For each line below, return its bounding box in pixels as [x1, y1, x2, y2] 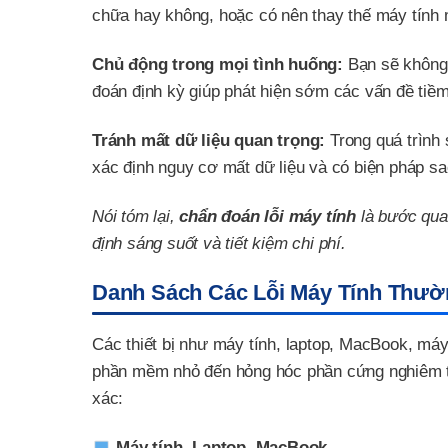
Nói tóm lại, [92, 207, 180, 227]
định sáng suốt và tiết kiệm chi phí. [92, 234, 346, 254]
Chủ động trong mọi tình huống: [92, 54, 343, 74]
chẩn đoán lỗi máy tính [179, 207, 357, 227]
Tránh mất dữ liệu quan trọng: [92, 131, 326, 151]
